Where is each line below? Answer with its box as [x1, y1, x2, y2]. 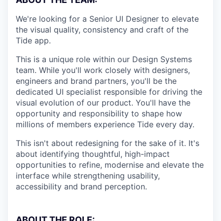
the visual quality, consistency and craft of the [16, 24, 188, 35]
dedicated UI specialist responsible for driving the [16, 86, 202, 97]
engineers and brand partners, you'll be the [16, 75, 177, 86]
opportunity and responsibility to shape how [16, 108, 182, 118]
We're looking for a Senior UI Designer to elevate [16, 13, 199, 24]
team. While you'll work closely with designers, [16, 65, 190, 75]
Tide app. [16, 35, 51, 45]
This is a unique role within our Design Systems [16, 54, 192, 64]
